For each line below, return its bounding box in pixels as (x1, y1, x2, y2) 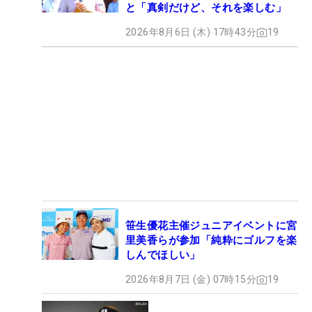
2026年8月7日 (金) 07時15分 (125, 274, 256, 286)
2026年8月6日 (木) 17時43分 (125, 26, 256, 38)
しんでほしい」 (125, 249, 201, 262)
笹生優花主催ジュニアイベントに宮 (125, 219, 297, 233)
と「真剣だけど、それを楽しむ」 (125, 1, 286, 15)
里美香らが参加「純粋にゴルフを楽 (125, 234, 297, 247)
